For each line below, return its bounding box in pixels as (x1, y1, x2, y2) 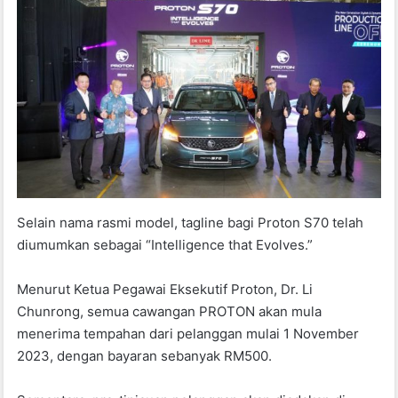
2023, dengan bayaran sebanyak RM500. (17, 346, 273, 364)
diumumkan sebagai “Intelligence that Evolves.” (17, 235, 314, 253)
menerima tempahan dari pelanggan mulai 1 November (17, 324, 360, 342)
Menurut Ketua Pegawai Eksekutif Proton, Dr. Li (17, 280, 314, 298)
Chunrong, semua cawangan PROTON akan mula (17, 302, 322, 320)
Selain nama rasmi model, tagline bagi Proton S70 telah (17, 213, 364, 231)
